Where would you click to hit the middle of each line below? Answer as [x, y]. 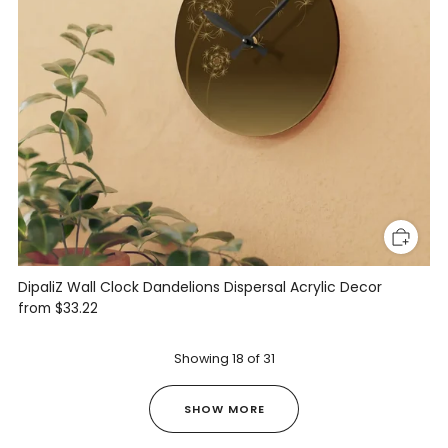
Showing [202, 358]
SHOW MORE [224, 408]
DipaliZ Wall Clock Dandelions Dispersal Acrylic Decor [200, 286]
